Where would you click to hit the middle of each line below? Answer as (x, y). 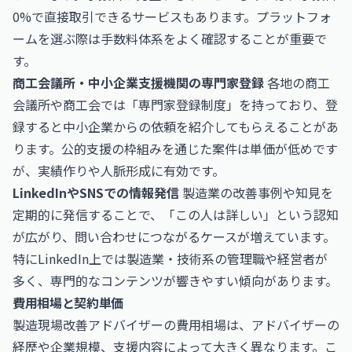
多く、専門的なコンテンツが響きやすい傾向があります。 (175, 280)
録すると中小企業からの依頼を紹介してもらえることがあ (176, 126)
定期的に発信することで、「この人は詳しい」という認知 (176, 214)
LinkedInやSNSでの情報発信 (96, 192)
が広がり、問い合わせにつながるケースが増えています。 (174, 236)
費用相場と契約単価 (68, 302)
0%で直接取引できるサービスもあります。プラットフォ (172, 16)
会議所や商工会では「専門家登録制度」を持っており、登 (175, 104)
